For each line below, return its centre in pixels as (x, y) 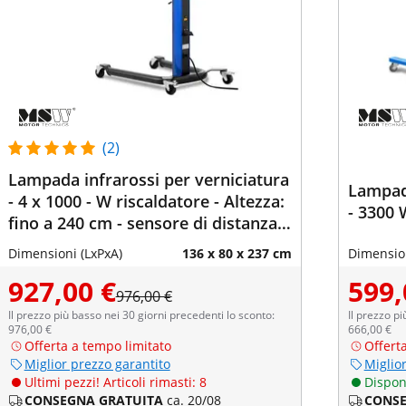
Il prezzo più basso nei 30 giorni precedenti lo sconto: (141, 315)
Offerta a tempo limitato (97, 346)
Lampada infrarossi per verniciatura (148, 179)
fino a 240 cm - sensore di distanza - (147, 223)
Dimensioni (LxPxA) (65, 253)
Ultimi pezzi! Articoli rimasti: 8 (115, 382)
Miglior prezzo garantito (97, 364)
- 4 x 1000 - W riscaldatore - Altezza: (146, 201)
